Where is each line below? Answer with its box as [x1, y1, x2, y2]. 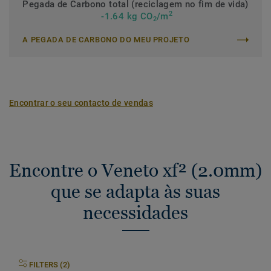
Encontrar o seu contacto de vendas [9, 98, 153, 108]
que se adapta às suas [51, 181, 220, 202]
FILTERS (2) [29, 260, 70, 270]
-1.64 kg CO [98, 11, 153, 22]
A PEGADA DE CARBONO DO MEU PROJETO [22, 35, 190, 44]
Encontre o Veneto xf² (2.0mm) [9, 160, 262, 181]
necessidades [83, 202, 188, 223]
